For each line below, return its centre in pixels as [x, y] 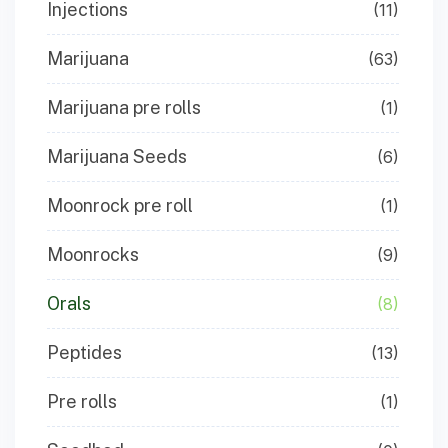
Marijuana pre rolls [124, 107]
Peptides [84, 352]
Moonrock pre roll [120, 205]
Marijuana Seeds [117, 156]
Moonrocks [93, 254]
